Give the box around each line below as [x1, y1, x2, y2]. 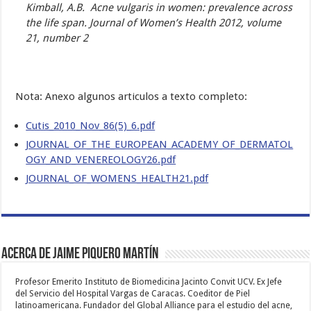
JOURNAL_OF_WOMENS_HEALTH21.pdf [26, 172, 209, 185]
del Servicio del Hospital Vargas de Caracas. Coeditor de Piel [15, 289, 251, 299]
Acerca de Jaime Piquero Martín [1, 246, 159, 263]
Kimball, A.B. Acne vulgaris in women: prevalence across [26, 1, 293, 15]
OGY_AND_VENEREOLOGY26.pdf [26, 153, 176, 167]
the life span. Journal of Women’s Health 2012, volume [26, 17, 282, 30]
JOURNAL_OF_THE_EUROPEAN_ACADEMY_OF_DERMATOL [26, 138, 294, 151]
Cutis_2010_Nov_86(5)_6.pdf [26, 119, 155, 133]
